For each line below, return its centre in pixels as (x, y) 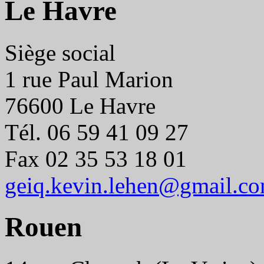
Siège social (60, 52)
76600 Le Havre (80, 105)
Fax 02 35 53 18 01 (96, 159)
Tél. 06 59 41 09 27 (97, 132)
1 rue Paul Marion (89, 79)
